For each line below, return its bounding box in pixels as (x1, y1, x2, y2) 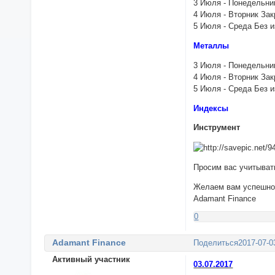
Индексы (193, 103, 229, 113)
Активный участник (52, 254, 130, 264)
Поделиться (193, 238, 239, 248)
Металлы (193, 41, 230, 51)
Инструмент (193, 123, 241, 133)
